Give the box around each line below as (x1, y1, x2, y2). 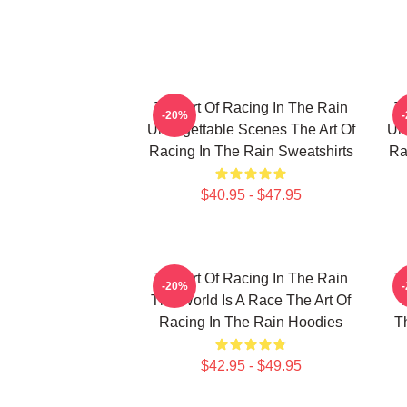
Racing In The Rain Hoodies (159, 314, 342, 330)
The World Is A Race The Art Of (151, 293, 351, 308)
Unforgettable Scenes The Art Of (146, 122, 355, 137)
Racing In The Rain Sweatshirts (148, 144, 353, 159)
